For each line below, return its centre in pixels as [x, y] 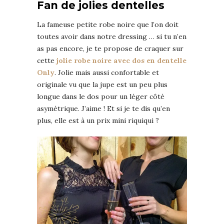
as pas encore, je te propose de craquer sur [110, 49]
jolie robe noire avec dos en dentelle [121, 61]
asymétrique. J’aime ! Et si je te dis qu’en [103, 109]
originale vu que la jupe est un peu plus [102, 85]
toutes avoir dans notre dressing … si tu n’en [112, 37]
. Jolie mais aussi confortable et [107, 73]
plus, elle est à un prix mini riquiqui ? [98, 121]
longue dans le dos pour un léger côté [101, 97]
